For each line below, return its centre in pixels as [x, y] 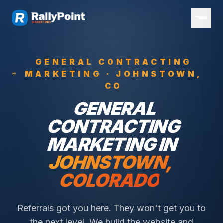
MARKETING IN [111, 144]
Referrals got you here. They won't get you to [111, 208]
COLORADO [109, 180]
